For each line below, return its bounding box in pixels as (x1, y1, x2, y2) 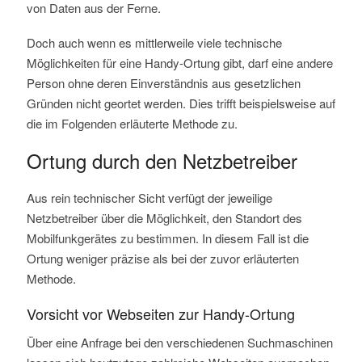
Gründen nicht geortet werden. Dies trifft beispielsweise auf (26, 95, 335, 112)
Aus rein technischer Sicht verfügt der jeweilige (26, 189, 272, 207)
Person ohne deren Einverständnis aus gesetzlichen (26, 74, 301, 92)
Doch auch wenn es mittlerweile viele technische (26, 34, 282, 52)
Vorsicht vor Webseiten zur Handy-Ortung (26, 303, 295, 325)
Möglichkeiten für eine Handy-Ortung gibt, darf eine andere (26, 54, 333, 72)
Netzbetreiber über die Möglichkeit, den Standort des (26, 209, 302, 227)
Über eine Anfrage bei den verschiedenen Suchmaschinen (26, 334, 333, 351)
